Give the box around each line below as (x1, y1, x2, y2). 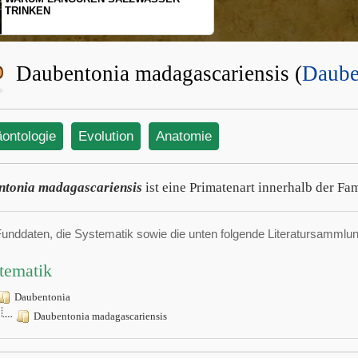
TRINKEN (4, 5, 50, 17)
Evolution (78, 129, 133, 144)
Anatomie (156, 129, 212, 144)
